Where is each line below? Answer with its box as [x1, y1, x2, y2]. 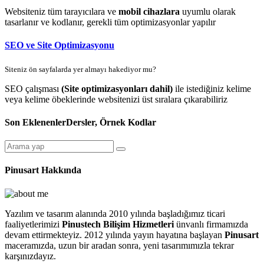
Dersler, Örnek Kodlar [66, 117, 156, 127]
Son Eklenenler [5, 117, 66, 127]
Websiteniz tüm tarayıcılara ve [5, 6, 118, 17]
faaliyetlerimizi [5, 219, 62, 229]
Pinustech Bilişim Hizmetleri [62, 219, 174, 229]
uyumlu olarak [180, 6, 236, 17]
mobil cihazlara [118, 6, 180, 17]
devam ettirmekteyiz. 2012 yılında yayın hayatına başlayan [5, 229, 225, 240]
